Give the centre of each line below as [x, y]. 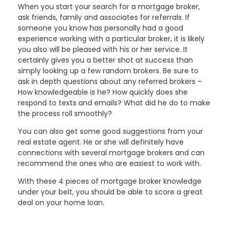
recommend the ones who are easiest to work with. [109, 164]
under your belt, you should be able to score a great [110, 192]
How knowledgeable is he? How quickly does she [103, 92]
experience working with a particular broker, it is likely [111, 39]
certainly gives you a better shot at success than [105, 60]
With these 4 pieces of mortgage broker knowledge [110, 181]
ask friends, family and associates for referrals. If [104, 18]
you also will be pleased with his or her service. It [103, 50]
